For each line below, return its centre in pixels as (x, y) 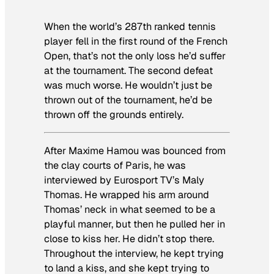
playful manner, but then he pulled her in (135, 224)
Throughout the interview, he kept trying (134, 253)
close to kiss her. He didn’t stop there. (129, 239)
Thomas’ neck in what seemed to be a (130, 209)
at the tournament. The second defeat (128, 71)
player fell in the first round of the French (136, 42)
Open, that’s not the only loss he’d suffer (135, 56)
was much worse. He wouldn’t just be (128, 86)
